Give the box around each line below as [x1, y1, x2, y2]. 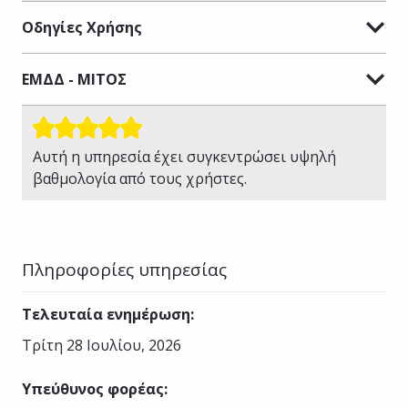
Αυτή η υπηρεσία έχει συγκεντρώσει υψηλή [33, 146, 336, 167]
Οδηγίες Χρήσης [22, 16, 142, 37]
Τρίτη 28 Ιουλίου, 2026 [22, 334, 181, 355]
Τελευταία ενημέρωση [22, 303, 190, 324]
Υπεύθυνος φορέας [22, 378, 164, 399]
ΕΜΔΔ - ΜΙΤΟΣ [22, 68, 127, 89]
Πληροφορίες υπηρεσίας [22, 257, 227, 281]
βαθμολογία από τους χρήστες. [33, 168, 247, 189]
